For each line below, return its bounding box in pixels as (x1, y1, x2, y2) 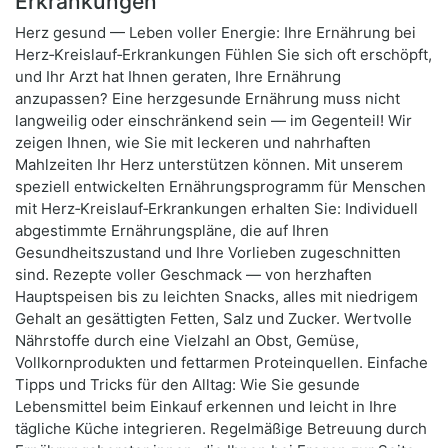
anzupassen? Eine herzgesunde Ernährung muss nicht (15, 89, 400, 109)
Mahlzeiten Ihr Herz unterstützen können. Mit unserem (15, 155, 403, 175)
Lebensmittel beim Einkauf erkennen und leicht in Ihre (15, 397, 397, 417)
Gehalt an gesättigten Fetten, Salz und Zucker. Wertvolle (15, 309, 412, 329)
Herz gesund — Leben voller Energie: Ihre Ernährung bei (15, 23, 416, 43)
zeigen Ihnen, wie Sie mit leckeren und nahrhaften (15, 133, 371, 153)
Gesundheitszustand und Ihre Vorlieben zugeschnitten (15, 243, 401, 263)
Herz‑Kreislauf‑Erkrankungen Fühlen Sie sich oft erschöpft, (15, 45, 432, 65)
